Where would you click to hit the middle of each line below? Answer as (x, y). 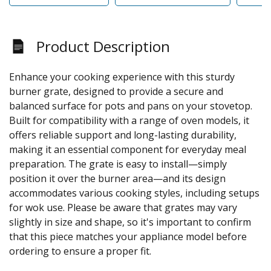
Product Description (103, 46)
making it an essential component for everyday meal (128, 149)
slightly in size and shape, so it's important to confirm (130, 222)
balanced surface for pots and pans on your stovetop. (131, 106)
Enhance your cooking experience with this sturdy (122, 77)
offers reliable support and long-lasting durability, (123, 135)
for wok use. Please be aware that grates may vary (123, 207)
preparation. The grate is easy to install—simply (118, 164)
